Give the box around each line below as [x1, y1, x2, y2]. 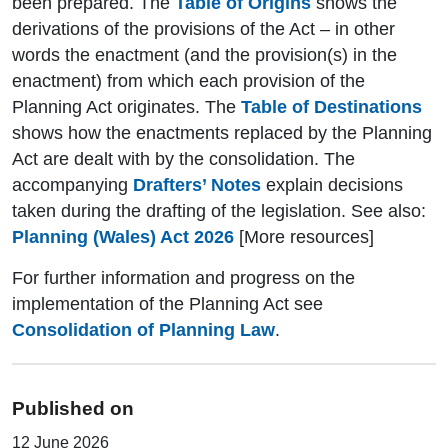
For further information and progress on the [12, 268, 355, 289]
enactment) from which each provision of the [12, 71, 365, 92]
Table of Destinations [241, 97, 422, 118]
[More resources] [234, 227, 374, 248]
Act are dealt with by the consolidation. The [12, 149, 355, 170]
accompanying [12, 175, 133, 196]
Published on [12, 398, 134, 420]
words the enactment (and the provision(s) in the [12, 45, 397, 66]
